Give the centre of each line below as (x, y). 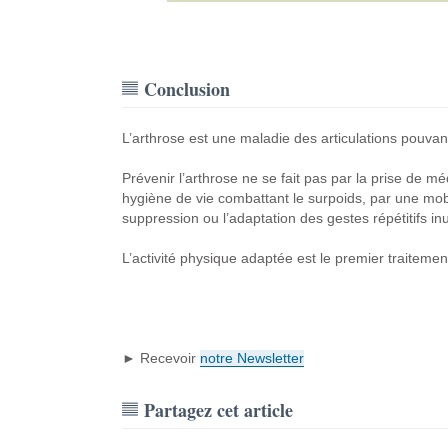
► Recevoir (160, 358)
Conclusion (186, 89)
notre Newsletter (251, 358)
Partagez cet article (218, 410)
